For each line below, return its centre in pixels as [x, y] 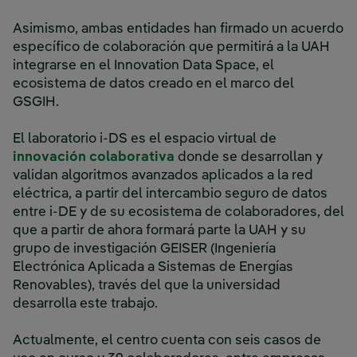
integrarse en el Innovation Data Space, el [143, 66]
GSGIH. [37, 103]
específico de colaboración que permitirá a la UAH [171, 48]
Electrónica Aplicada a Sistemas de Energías [153, 268]
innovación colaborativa [94, 158]
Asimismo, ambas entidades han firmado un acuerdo [178, 29]
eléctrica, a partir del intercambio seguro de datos [170, 194]
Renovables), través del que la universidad [147, 286]
